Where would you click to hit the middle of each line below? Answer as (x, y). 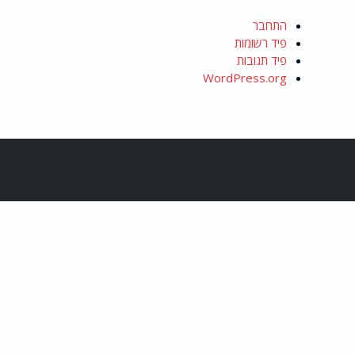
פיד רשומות (261, 43)
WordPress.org (245, 78)
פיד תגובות (262, 60)
